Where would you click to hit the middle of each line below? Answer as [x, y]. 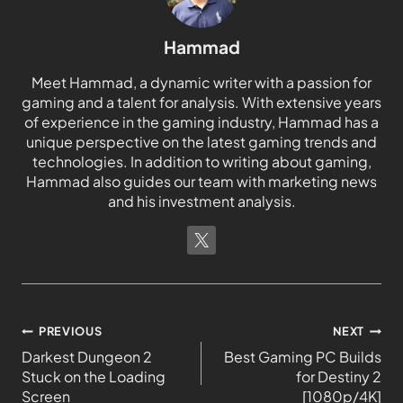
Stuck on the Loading [94, 377]
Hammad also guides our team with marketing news [201, 182]
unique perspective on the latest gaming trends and [201, 142]
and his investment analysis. [201, 201]
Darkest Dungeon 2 [87, 357]
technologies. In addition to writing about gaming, [201, 162]
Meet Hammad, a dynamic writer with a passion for [201, 83]
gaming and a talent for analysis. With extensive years [201, 103]
